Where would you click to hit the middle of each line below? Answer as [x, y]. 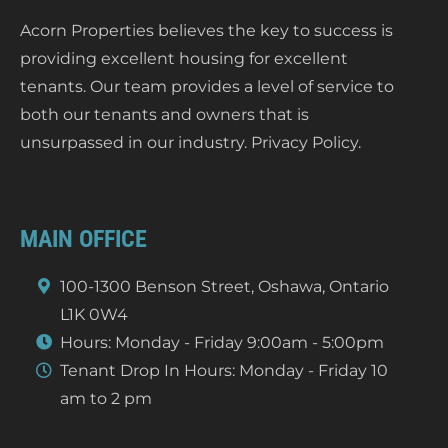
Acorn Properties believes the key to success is [206, 30]
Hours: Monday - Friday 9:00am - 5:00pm [222, 342]
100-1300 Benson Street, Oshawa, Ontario [224, 286]
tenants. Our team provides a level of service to [207, 86]
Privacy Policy [304, 142]
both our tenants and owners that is [164, 114]
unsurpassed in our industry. [135, 142]
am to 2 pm [106, 398]
